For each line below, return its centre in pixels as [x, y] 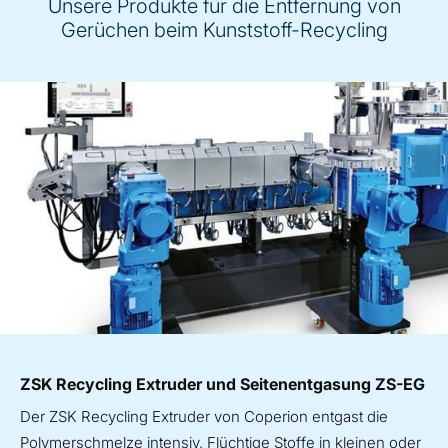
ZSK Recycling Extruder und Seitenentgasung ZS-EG [222, 383]
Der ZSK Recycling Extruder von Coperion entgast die [204, 416]
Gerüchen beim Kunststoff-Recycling [224, 29]
